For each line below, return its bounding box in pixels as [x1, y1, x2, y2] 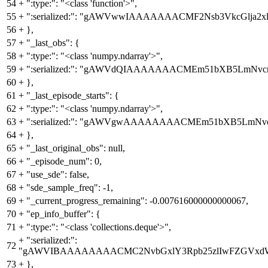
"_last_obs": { [26, 37, 80, 48]
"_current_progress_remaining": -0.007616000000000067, [26, 195, 248, 206]
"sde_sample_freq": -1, [26, 182, 113, 193]
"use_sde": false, [26, 169, 89, 179]
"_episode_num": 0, [26, 156, 102, 166]
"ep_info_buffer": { [26, 208, 100, 219]
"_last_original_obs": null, [26, 142, 125, 153]
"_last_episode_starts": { [26, 90, 119, 100]
